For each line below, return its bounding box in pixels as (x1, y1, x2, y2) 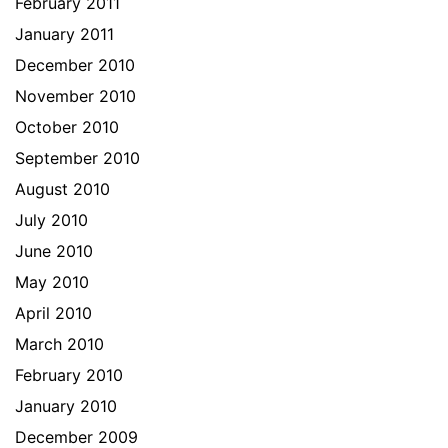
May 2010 (15, 272, 89, 292)
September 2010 (15, 148, 140, 168)
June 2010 (15, 241, 93, 261)
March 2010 (15, 334, 104, 354)
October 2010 (15, 117, 119, 137)
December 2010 (15, 55, 135, 75)
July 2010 (15, 210, 88, 230)
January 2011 (15, 24, 114, 44)
